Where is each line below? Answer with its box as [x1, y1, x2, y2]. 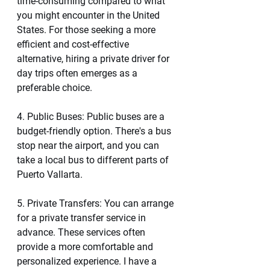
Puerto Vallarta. [17, 169, 83, 180]
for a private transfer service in [17, 212, 148, 224]
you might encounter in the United [17, 10, 162, 21]
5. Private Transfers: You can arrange [17, 198, 176, 209]
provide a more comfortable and [17, 241, 155, 253]
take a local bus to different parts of [17, 154, 171, 166]
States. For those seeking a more [17, 24, 158, 36]
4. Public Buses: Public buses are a [17, 111, 167, 122]
